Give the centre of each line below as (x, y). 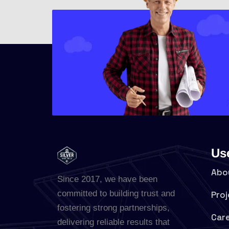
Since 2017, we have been (107, 179)
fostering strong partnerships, (113, 208)
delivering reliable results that (113, 222)
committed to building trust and (116, 193)
